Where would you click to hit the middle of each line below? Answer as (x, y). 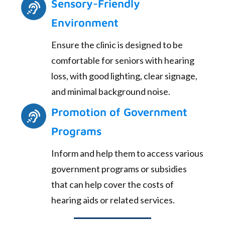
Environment (85, 23)
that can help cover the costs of (113, 184)
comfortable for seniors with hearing (123, 61)
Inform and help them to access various (127, 153)
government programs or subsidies (119, 168)
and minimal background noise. (111, 92)
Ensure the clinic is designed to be (117, 45)
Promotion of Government (119, 112)
